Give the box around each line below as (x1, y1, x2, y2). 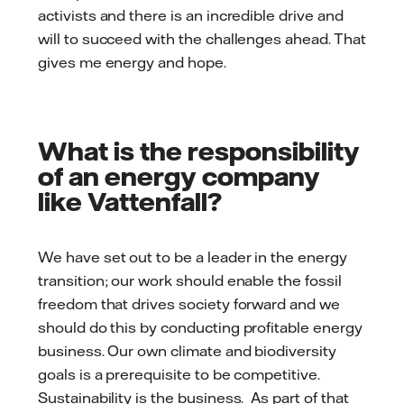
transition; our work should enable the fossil (38, 271, 342, 290)
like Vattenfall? (38, 186, 222, 217)
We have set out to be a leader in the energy (38, 248, 347, 267)
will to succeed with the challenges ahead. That (38, 30, 366, 49)
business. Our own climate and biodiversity (38, 342, 336, 361)
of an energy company (38, 161, 320, 192)
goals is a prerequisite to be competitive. (38, 365, 320, 384)
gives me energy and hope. (38, 53, 234, 72)
